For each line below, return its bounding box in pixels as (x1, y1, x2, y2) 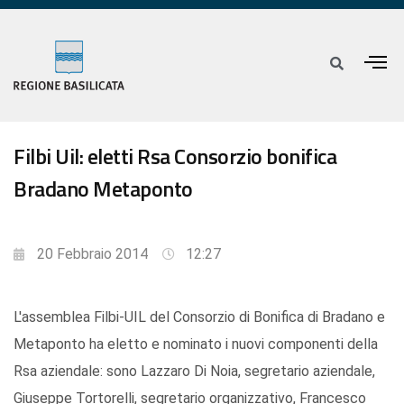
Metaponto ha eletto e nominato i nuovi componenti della (14, 335, 378, 353)
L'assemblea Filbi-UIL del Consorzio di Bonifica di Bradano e (14, 308, 385, 326)
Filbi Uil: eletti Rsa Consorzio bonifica (14, 140, 336, 173)
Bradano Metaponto (14, 172, 193, 206)
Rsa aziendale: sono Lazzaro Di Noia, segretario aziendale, (14, 363, 375, 381)
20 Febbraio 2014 (37, 245, 148, 263)
